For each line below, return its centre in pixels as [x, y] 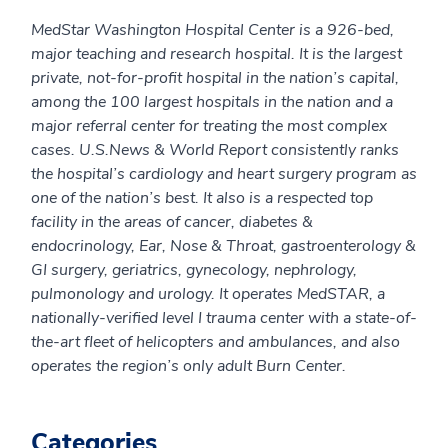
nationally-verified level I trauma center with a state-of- [224, 318]
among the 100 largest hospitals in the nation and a [212, 102]
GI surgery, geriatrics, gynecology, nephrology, [194, 270]
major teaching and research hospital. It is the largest [216, 54]
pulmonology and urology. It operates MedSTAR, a [208, 294]
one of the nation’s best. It [123, 198]
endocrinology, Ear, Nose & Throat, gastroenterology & [223, 246]
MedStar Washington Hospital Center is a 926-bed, [212, 30]
